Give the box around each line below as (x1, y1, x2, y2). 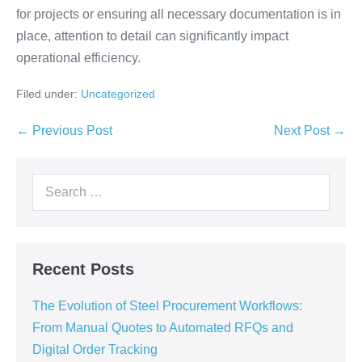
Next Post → (274, 124, 346, 137)
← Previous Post (16, 124, 112, 137)
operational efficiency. (16, 51, 141, 65)
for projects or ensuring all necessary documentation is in (16, 7, 341, 21)
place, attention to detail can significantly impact (16, 29, 288, 43)
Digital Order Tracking (32, 343, 158, 356)
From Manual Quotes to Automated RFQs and (32, 321, 293, 335)
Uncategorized (81, 87, 155, 100)
